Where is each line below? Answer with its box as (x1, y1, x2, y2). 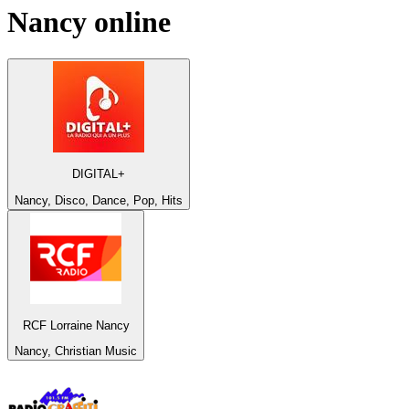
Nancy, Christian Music (15, 344, 137, 359)
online (87, 5, 171, 38)
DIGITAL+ (72, 167, 125, 182)
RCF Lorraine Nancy (22, 319, 130, 333)
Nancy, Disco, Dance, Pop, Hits (15, 193, 183, 207)
